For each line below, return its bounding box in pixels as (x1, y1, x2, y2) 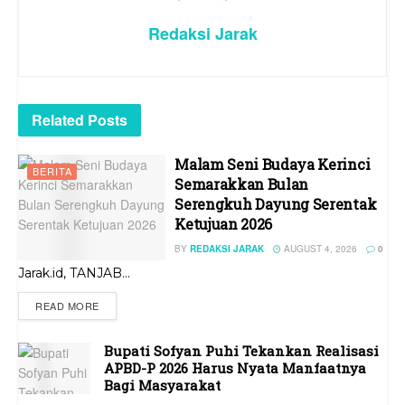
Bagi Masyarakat (104, 376, 221, 395)
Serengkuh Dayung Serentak (174, 194, 377, 214)
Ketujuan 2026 (174, 214, 273, 234)
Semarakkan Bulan (174, 174, 309, 194)
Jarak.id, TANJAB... (18, 265, 130, 282)
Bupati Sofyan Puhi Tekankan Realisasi (104, 342, 379, 361)
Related (32, 109, 84, 131)
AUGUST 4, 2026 (281, 242, 358, 256)
